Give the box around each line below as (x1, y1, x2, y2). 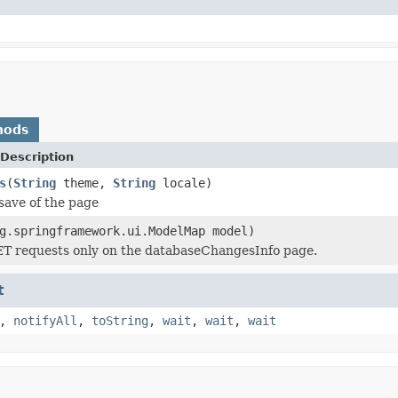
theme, (56, 175, 113, 190)
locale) (155, 175, 212, 190)
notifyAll (13, 313, 77, 328)
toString (92, 313, 148, 328)
